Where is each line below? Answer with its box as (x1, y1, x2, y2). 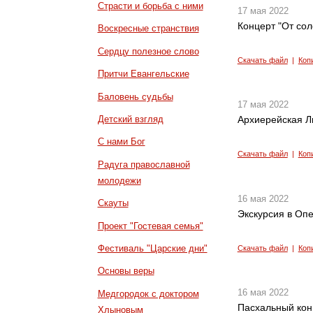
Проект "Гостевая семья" (97, 220, 203, 231)
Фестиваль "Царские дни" (97, 243, 208, 254)
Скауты (97, 198, 129, 209)
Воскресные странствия (97, 23, 199, 34)
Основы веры (97, 265, 154, 277)
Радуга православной (97, 159, 190, 170)
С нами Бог (97, 136, 145, 147)
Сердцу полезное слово (97, 45, 199, 57)
